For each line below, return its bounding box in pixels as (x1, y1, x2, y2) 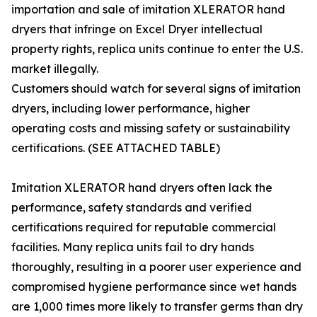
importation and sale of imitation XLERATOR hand (11, 2, 285, 17)
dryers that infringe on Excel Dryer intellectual (11, 22, 263, 37)
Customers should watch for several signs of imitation (11, 81, 301, 96)
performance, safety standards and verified (11, 200, 252, 215)
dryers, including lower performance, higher (11, 101, 250, 116)
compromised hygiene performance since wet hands (11, 279, 296, 294)
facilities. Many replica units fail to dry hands (11, 240, 254, 255)
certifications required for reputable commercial (11, 220, 276, 235)
